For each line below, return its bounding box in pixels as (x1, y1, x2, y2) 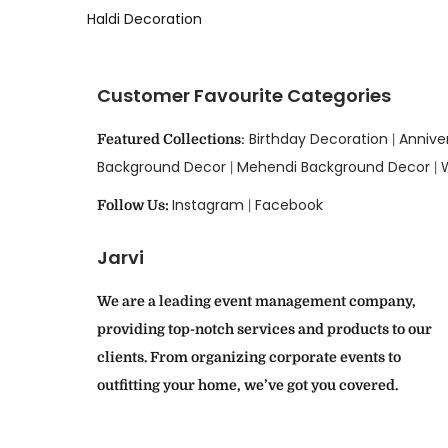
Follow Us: (97, 196, 172, 213)
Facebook (255, 194, 323, 215)
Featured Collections (97, 130, 241, 147)
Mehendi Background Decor (237, 156, 430, 177)
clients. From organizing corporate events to (97, 348, 401, 365)
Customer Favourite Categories (97, 82, 391, 108)
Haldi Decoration (87, 8, 202, 29)
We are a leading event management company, (97, 292, 416, 309)
